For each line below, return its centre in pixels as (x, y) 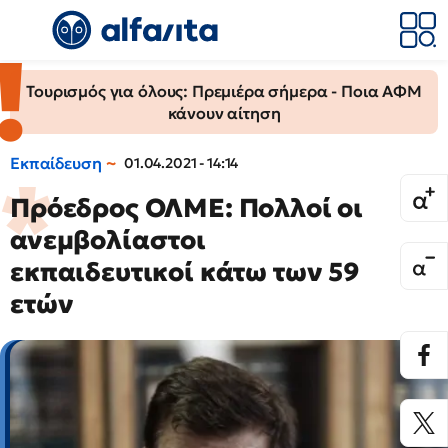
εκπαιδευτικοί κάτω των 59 (185, 272)
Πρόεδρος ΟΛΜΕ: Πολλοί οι (187, 208)
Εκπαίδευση (56, 163)
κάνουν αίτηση (224, 113)
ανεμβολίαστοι (108, 240)
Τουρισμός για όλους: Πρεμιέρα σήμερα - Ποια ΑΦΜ (224, 91)
